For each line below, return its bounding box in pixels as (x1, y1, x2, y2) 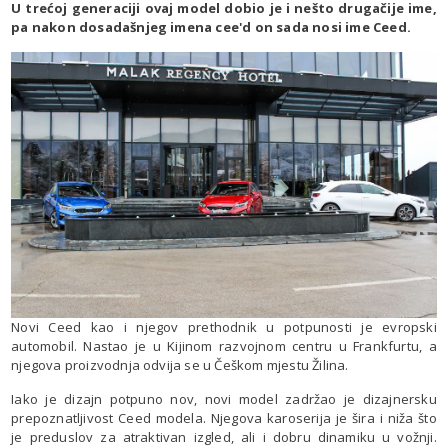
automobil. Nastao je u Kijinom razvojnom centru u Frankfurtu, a (11, 336, 437, 355)
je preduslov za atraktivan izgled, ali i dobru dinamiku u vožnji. (11, 427, 437, 446)
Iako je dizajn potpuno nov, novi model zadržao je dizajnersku (11, 389, 437, 408)
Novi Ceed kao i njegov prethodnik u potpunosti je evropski (11, 317, 437, 336)
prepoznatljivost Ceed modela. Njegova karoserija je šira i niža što (11, 408, 437, 427)
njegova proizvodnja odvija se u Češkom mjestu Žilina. (11, 355, 349, 374)
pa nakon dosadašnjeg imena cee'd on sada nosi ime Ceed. (11, 17, 411, 36)
